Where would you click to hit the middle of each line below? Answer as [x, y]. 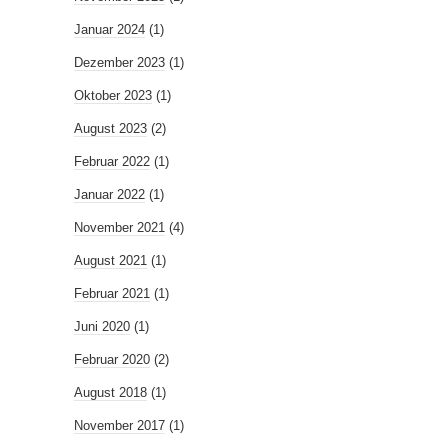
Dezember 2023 [119, 62]
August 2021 [110, 260]
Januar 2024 [109, 29]
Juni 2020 [102, 326]
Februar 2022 [112, 161]
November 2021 [119, 227]
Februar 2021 [112, 293]
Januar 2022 [109, 194]
